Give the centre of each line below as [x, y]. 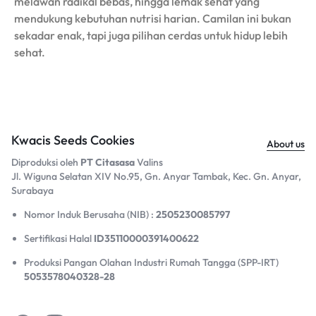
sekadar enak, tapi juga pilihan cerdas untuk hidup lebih [151, 36]
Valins [149, 163]
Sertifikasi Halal [59, 239]
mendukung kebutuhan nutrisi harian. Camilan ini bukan [153, 19]
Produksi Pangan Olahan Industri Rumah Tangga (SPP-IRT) [152, 263]
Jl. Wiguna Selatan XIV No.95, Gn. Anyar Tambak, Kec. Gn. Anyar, [156, 177]
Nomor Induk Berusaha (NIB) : [90, 215]
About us [286, 144]
